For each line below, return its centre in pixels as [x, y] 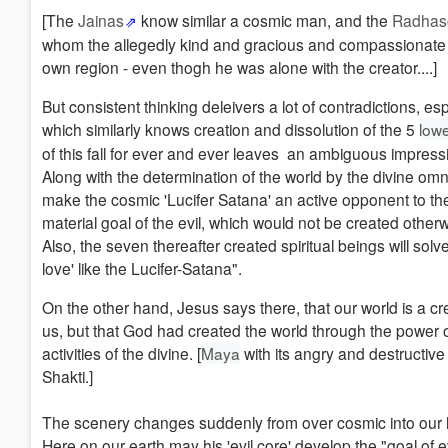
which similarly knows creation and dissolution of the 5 [230, 129]
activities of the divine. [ [121, 353]
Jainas [101, 20]
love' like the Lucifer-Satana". [142, 268]
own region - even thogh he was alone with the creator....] [239, 67]
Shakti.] [67, 376]
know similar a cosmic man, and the [265, 20]
